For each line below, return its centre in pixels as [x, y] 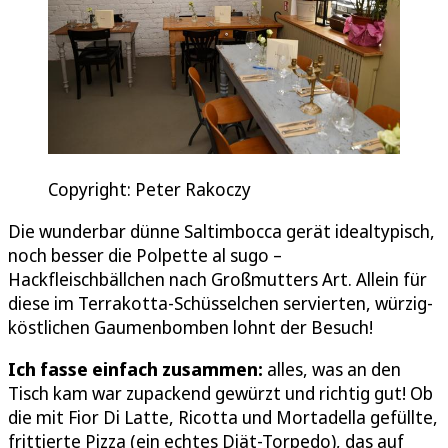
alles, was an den [334, 368]
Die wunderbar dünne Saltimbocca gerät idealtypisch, [221, 230]
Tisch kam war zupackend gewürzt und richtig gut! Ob [220, 392]
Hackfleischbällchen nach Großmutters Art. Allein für [217, 278]
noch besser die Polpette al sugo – [145, 254]
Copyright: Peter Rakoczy [149, 188]
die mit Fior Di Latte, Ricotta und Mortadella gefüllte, [223, 416]
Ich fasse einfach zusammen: [137, 368]
